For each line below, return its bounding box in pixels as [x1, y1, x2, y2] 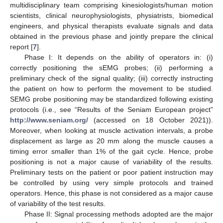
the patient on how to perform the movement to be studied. [10, 84, 213, 93]
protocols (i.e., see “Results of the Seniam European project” [10, 105, 213, 113]
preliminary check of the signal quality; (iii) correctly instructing [10, 74, 213, 82]
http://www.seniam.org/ [10, 115, 88, 124]
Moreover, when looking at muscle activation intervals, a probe [10, 126, 213, 134]
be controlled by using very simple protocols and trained [10, 178, 213, 187]
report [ [10, 42, 33, 51]
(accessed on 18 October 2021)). [88, 115, 213, 124]
